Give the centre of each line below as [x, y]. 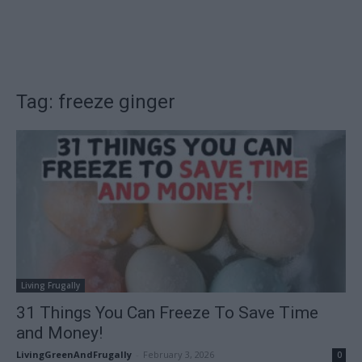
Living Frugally [51, 286]
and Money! [59, 333]
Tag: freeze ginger [96, 102]
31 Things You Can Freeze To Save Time [167, 313]
